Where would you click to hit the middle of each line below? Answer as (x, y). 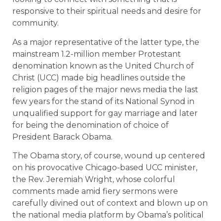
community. (36, 23)
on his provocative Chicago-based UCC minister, (105, 167)
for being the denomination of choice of (91, 125)
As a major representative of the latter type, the (106, 42)
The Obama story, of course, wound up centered (109, 155)
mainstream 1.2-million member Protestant (97, 54)
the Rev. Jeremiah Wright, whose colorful (94, 179)
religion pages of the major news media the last (105, 89)
